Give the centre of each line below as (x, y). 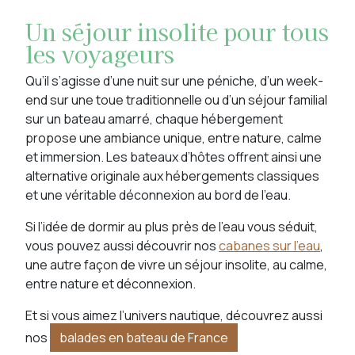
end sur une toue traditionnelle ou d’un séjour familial (176, 100)
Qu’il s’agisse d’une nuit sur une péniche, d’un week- (174, 81)
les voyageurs (100, 53)
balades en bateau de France (144, 338)
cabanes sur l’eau (269, 246)
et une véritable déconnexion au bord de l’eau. (158, 195)
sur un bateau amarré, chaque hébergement (154, 119)
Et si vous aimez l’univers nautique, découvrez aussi (174, 315)
